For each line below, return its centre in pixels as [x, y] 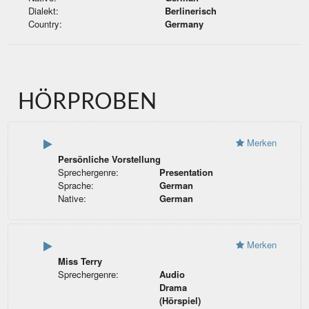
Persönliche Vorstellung [109, 159]
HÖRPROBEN [88, 101]
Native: [72, 199]
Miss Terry [80, 261]
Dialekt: [44, 11]
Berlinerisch [191, 11]
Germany [184, 24]
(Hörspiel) [180, 301]
